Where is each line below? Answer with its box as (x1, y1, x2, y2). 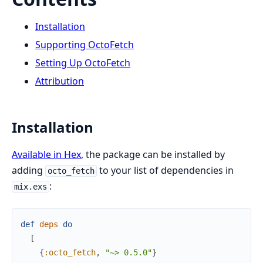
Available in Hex (12, 148, 81, 161)
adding (12, 164, 45, 177)
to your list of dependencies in (96, 164, 234, 177)
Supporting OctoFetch (35, 38, 134, 52)
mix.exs (14, 182, 47, 192)
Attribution (35, 75, 84, 88)
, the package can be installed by (81, 148, 225, 161)
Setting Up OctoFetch (35, 56, 130, 70)
